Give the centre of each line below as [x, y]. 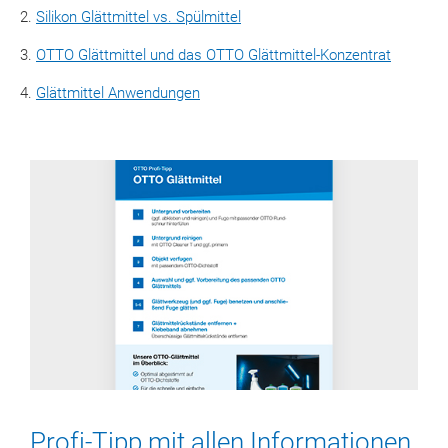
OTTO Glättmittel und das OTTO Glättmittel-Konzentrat [213, 55]
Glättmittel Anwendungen [118, 93]
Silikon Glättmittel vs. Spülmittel [138, 17]
